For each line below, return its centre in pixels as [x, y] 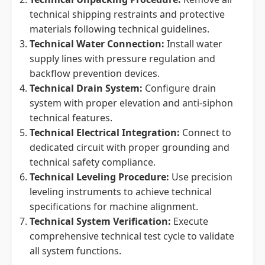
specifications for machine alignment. [114, 206]
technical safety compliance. [93, 162]
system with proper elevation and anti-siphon [131, 103]
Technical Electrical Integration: [105, 132]
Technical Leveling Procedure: [99, 177]
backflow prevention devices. [95, 73]
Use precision [201, 177]
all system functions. [75, 251]
